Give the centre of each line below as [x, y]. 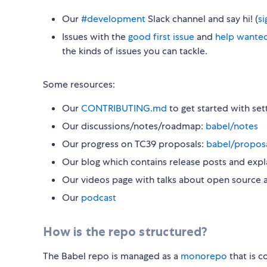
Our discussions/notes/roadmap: [134, 126]
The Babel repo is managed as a [112, 256]
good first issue [161, 37]
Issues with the [95, 37]
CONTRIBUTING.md [124, 108]
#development [113, 19]
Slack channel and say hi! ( [202, 19]
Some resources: [79, 85]
